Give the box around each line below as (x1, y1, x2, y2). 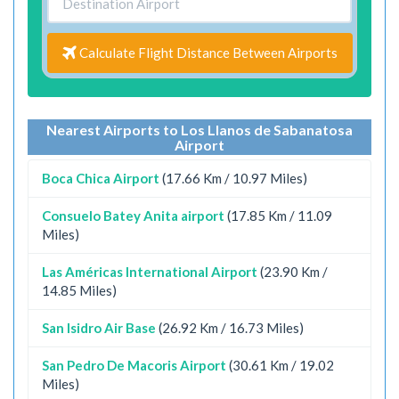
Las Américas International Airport (42, 263, 257, 280)
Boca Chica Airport (42, 169, 159, 186)
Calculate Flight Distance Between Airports (77, 44, 338, 61)
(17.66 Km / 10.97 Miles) (162, 169, 307, 186)
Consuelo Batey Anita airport (42, 207, 224, 224)
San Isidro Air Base (42, 319, 156, 336)
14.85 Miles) (42, 281, 117, 298)
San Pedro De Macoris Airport (42, 356, 226, 373)
